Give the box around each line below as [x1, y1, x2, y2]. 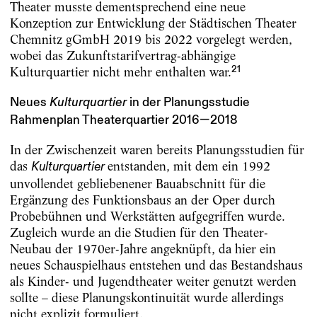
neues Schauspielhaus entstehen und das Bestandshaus [9, 258, 303, 273]
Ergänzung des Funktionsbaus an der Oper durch [9, 192, 275, 208]
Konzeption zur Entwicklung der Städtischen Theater [9, 16, 296, 31]
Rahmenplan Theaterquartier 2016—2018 [9, 112, 238, 128]
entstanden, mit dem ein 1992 [107, 158, 270, 174]
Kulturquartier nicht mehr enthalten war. [9, 64, 231, 80]
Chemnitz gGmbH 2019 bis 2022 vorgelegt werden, [9, 32, 292, 47]
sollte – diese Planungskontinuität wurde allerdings [9, 290, 284, 306]
